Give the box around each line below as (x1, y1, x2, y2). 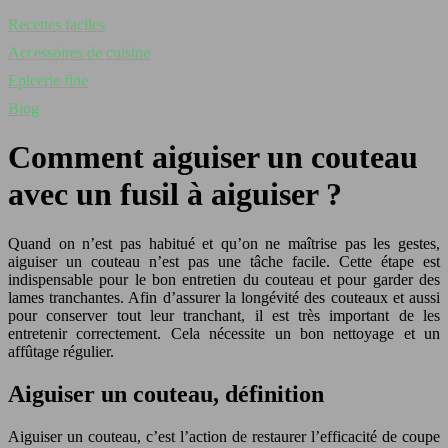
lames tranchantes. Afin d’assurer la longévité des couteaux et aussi (8, 288, 440, 306)
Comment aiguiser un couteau (8, 139, 418, 176)
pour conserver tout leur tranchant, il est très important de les (8, 306, 440, 324)
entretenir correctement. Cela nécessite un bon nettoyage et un (8, 324, 440, 342)
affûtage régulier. (8, 342, 118, 360)
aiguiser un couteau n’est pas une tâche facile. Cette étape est (8, 252, 440, 270)
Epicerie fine (8, 72, 88, 89)
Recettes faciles (8, 16, 105, 33)
